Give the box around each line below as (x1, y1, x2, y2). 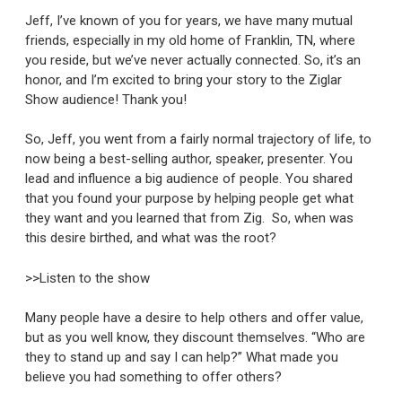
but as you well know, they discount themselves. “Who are (25, 329, 365, 346)
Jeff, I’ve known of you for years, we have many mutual (25, 12, 353, 29)
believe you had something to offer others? (25, 369, 282, 386)
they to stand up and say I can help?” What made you (25, 349, 338, 366)
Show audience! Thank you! (25, 91, 187, 108)
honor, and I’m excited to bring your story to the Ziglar (25, 71, 342, 88)
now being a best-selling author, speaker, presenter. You (25, 151, 353, 168)
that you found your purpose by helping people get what (25, 190, 354, 207)
